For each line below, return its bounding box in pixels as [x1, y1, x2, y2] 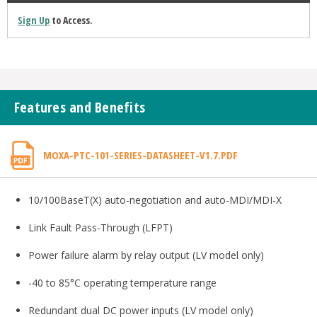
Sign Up [17, 13, 50, 28]
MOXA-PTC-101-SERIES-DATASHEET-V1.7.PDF [42, 148, 238, 163]
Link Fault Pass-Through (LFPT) [28, 221, 173, 235]
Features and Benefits [13, 98, 146, 117]
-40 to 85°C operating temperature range [28, 276, 217, 290]
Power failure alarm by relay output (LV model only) [28, 248, 264, 263]
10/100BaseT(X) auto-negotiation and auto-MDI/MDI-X [28, 193, 282, 207]
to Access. [49, 13, 93, 28]
